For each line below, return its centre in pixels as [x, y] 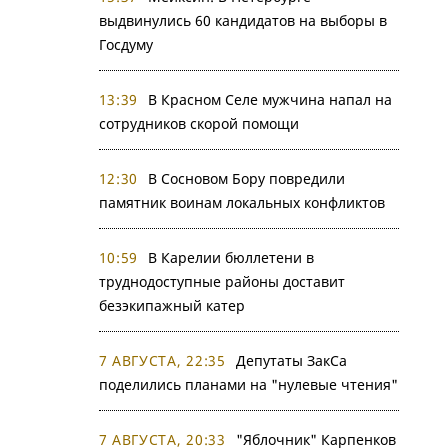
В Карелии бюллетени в [231, 257]
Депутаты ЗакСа [291, 360]
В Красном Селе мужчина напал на [270, 99]
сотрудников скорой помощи [198, 123]
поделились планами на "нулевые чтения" [248, 384]
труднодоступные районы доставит [221, 281]
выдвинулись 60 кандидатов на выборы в [242, 20]
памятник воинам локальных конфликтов [241, 202]
